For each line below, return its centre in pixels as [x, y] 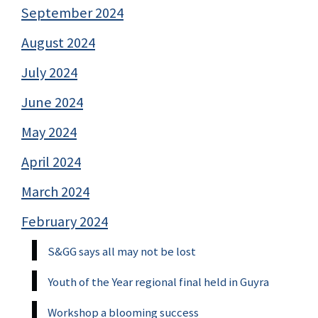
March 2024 [55, 191]
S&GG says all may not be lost [122, 251]
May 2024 [49, 132]
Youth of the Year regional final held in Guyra [158, 281]
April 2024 [51, 161]
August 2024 [58, 42]
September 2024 [72, 12]
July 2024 [49, 72]
